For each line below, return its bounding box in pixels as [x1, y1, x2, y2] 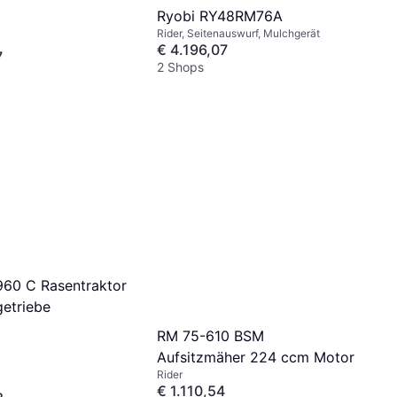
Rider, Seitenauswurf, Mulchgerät [157, 26, 320, 40]
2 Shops [157, 58, 204, 74]
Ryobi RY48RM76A [157, 6, 283, 25]
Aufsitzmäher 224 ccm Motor [157, 348, 354, 367]
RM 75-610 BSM [157, 327, 264, 346]
